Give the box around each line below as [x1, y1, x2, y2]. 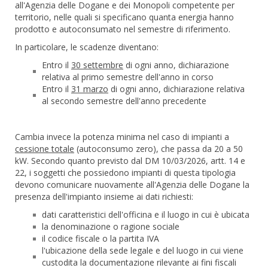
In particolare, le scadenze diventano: [15, 41, 159, 53]
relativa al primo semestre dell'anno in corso [42, 71, 214, 83]
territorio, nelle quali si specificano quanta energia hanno [15, 11, 234, 23]
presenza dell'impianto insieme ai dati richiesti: [15, 191, 193, 202]
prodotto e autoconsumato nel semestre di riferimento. [15, 23, 230, 35]
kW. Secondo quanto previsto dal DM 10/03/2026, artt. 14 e [15, 155, 245, 166]
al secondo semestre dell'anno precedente [42, 95, 206, 106]
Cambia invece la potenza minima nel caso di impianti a [15, 131, 229, 142]
